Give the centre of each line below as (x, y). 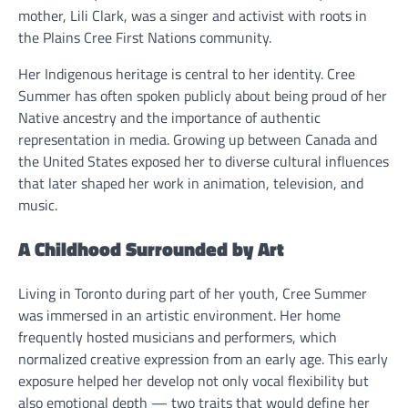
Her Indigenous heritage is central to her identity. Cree (187, 74)
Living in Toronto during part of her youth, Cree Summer (193, 293)
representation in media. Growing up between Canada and (198, 140)
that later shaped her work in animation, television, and (191, 184)
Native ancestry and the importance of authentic (169, 118)
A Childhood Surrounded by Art (151, 248)
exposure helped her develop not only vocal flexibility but (194, 380)
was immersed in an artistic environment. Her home (179, 315)
